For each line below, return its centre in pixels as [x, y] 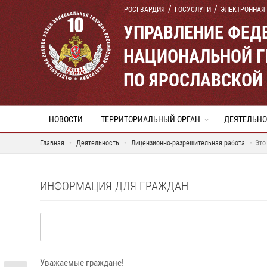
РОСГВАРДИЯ [145, 10]
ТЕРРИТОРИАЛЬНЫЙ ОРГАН [150, 119]
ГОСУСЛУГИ [193, 10]
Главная [52, 143]
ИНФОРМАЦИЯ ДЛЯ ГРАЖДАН [114, 186]
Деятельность [98, 143]
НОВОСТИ [66, 119]
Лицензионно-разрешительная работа [188, 143]
